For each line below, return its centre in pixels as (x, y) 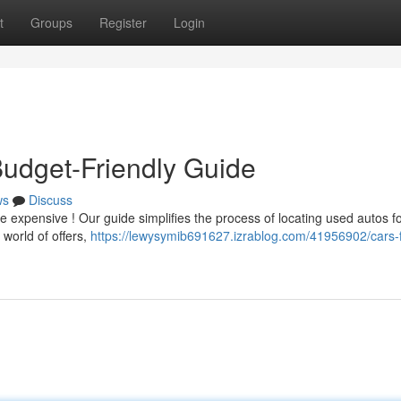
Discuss (51, 200)
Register (123, 22)
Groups (51, 22)
